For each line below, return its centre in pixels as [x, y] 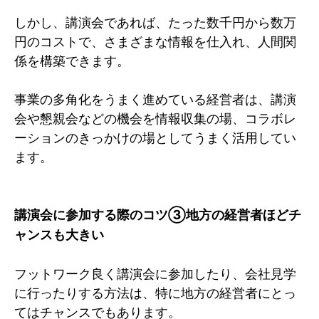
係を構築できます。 [72, 61]
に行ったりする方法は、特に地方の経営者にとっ [155, 293]
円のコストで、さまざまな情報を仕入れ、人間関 [155, 41]
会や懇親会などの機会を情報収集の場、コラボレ [155, 118]
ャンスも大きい [59, 234]
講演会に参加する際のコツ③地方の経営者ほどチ [158, 214]
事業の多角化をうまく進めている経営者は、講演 [155, 99]
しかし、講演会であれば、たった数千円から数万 [155, 22]
